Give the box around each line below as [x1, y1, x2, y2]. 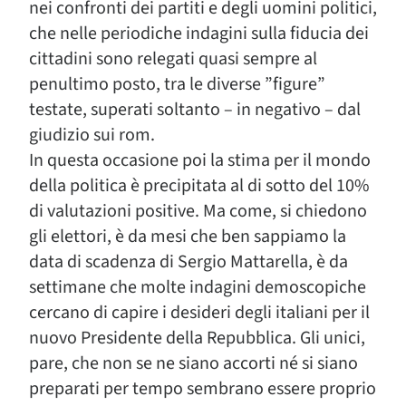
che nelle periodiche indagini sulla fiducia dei [29, 21, 369, 46]
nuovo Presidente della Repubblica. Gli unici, [29, 325, 365, 351]
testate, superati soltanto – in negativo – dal [29, 97, 361, 122]
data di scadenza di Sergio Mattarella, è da [29, 249, 348, 275]
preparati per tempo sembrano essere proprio [29, 376, 376, 401]
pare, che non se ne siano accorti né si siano [29, 351, 358, 376]
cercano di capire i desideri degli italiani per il [29, 300, 370, 325]
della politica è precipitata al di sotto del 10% [29, 173, 369, 198]
